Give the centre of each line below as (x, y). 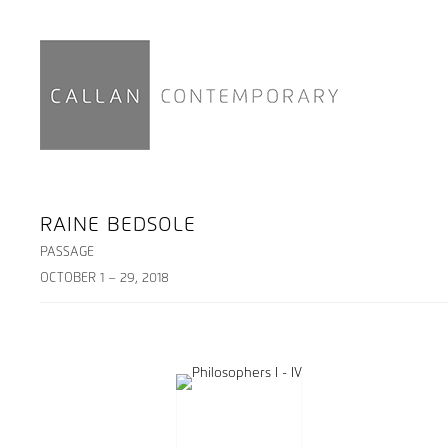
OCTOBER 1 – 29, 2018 (104, 278)
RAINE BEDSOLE (118, 225)
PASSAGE (67, 252)
